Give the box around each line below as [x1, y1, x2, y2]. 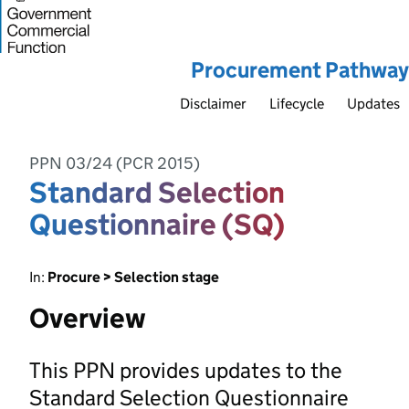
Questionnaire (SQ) [29, 205, 285, 243]
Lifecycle [269, 94, 324, 112]
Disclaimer [180, 94, 246, 112]
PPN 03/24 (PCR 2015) [29, 152, 200, 173]
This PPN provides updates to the [29, 356, 342, 383]
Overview [29, 300, 146, 335]
